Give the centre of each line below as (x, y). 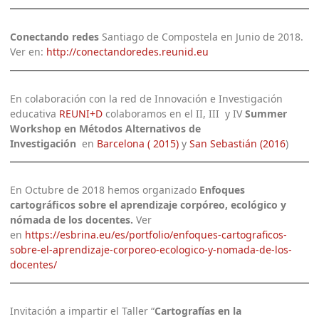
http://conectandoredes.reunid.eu (128, 52)
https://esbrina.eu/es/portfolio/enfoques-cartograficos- (156, 235)
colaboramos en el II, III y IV (174, 113)
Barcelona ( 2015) (138, 143)
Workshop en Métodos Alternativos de (106, 128)
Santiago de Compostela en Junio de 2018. (202, 37)
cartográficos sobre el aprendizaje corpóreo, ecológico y (148, 205)
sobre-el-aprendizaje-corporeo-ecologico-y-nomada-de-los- (151, 250)
